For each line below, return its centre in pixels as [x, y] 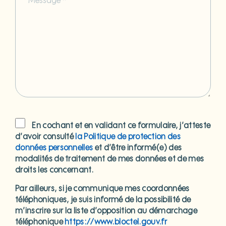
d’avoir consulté [45, 137]
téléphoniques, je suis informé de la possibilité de [103, 200]
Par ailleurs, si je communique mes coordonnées [102, 189]
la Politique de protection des [128, 137]
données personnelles [54, 148]
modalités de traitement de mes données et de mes [110, 159]
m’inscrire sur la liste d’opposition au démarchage [106, 211]
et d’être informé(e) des [137, 148]
